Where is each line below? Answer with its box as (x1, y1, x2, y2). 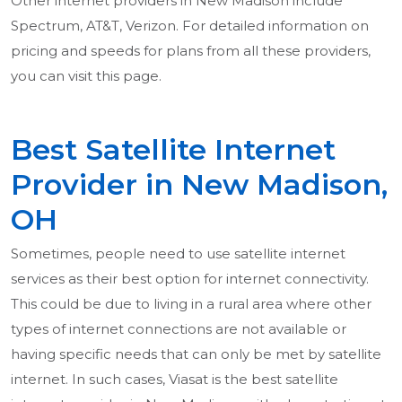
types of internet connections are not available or (11, 320, 346, 338)
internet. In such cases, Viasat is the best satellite (11, 371, 338, 389)
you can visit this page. (11, 67, 162, 85)
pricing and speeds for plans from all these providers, (11, 42, 371, 60)
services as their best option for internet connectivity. (11, 270, 369, 288)
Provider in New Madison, (11, 167, 388, 203)
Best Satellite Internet (11, 132, 336, 168)
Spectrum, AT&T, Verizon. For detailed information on (11, 17, 369, 35)
